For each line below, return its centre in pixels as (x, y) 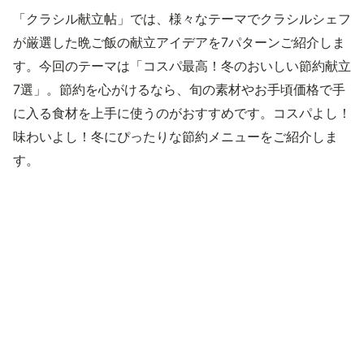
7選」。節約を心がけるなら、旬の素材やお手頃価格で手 (179, 89)
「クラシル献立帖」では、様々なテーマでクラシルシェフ (182, 19)
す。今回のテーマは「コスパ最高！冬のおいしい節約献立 (182, 66)
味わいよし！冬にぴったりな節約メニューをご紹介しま (175, 136)
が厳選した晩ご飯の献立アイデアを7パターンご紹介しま (179, 42)
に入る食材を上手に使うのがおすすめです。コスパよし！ (182, 113)
